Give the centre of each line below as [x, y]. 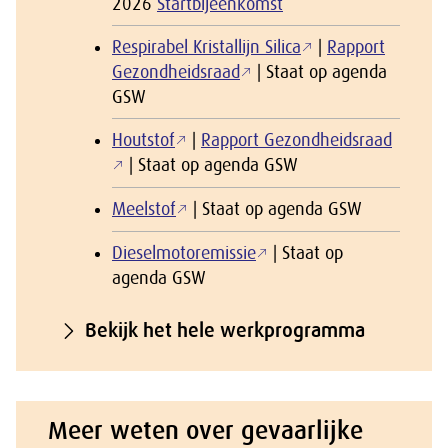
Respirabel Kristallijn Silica [206, 47]
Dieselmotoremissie [184, 253]
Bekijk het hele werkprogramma [225, 330]
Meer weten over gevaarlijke [205, 430]
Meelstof [144, 209]
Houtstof [143, 140]
